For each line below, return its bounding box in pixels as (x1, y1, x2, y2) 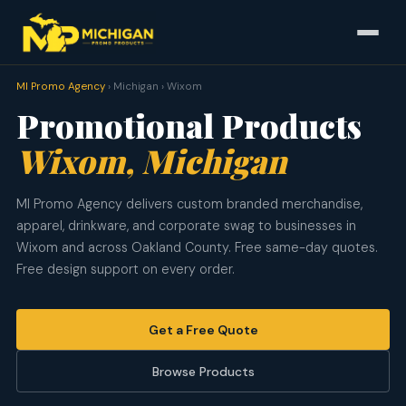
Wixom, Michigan (15, 139, 286, 182)
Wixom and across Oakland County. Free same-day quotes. (15, 239, 378, 256)
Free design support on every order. (15, 261, 235, 277)
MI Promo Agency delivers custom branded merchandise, (15, 196, 362, 212)
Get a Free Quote (148, 321, 258, 338)
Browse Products (151, 362, 255, 380)
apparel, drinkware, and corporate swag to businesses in (15, 217, 356, 234)
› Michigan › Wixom (104, 80, 202, 93)
